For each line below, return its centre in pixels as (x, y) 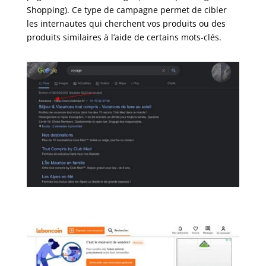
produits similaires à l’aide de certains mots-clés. (124, 37)
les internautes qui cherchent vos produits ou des (126, 23)
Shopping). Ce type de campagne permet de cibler (126, 9)
